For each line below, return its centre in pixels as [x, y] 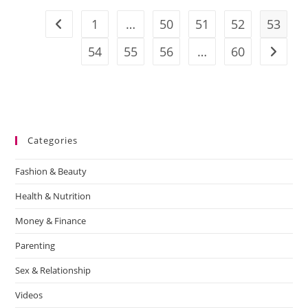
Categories [53, 141]
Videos [29, 295]
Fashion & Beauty [51, 172]
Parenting [35, 246]
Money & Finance [51, 221]
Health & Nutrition [53, 196]
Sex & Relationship [53, 271]
